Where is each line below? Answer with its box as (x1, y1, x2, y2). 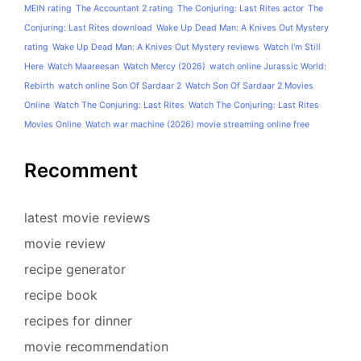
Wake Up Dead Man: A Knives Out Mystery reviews (52, 41, 259, 52)
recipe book (24, 286, 98, 303)
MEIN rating (24, 2, 72, 14)
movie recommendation (24, 338, 168, 355)
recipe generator (24, 260, 126, 277)
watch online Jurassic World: (210, 60, 326, 72)
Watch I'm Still (263, 41, 321, 52)
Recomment (24, 158, 138, 182)
